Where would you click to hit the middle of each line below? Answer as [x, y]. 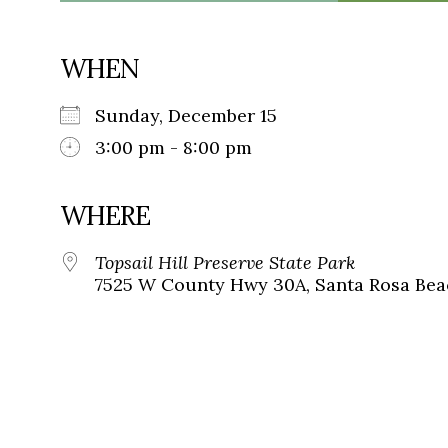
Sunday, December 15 [196, 116]
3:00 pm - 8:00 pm [173, 148]
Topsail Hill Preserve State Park [225, 263]
